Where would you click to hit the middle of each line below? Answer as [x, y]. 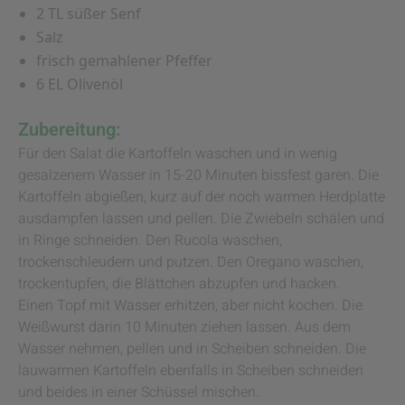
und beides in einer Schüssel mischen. [139, 392]
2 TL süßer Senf [89, 14]
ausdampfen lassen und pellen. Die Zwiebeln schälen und [201, 219]
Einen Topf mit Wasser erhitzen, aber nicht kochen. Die [190, 306]
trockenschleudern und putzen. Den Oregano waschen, [191, 262]
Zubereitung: [69, 130]
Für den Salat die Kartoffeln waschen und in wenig [178, 154]
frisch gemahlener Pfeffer [124, 61]
